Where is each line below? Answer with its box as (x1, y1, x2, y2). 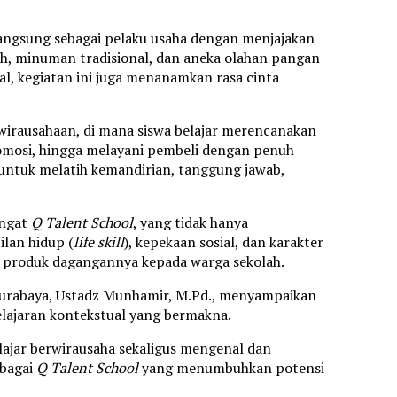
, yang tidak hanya (133, 213, 248, 233)
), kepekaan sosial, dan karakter (124, 232, 323, 253)
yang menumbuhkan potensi (138, 358, 324, 378)
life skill (74, 232, 124, 253)
